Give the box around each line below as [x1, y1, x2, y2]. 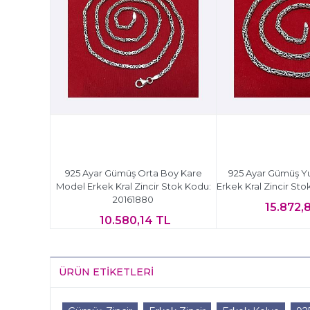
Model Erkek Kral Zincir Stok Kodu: [55, 180, 211, 192]
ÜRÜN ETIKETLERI [59, 265, 154, 278]
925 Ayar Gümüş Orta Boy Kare [64, 167, 202, 179]
